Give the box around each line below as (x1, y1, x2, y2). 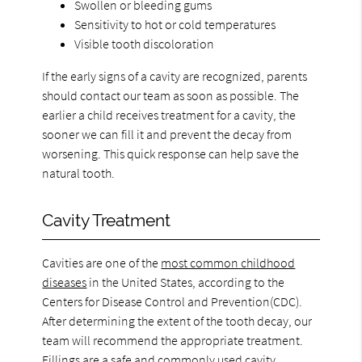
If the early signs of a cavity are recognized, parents (42, 67, 308, 84)
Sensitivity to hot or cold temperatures (74, 15, 276, 32)
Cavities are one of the (42, 254, 162, 271)
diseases (42, 273, 87, 290)
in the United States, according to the (86, 273, 285, 290)
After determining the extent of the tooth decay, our (42, 312, 313, 329)
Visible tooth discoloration (74, 35, 215, 52)
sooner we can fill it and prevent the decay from (42, 125, 293, 142)
